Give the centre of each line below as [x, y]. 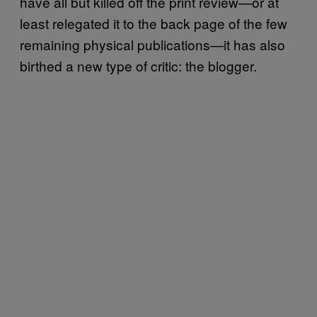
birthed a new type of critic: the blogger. [138, 65]
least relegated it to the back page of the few [154, 23]
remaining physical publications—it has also [152, 44]
